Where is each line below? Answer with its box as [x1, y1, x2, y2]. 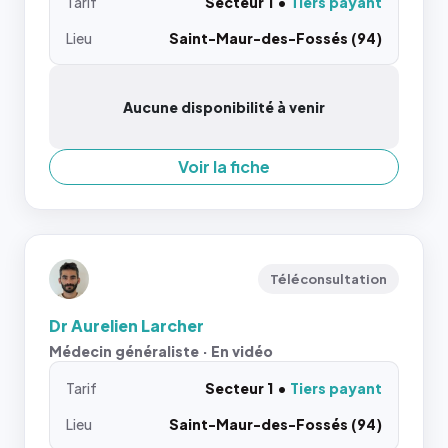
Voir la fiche [178, 156, 270, 177]
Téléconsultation [270, 271, 387, 287]
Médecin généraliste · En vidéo [49, 342, 273, 360]
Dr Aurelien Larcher [49, 315, 204, 336]
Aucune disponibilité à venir [123, 98, 325, 116]
